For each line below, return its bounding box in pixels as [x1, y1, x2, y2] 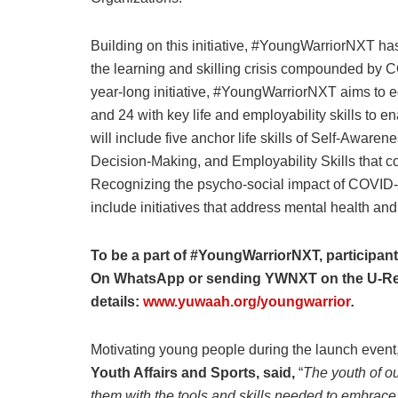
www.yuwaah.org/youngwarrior [143, 293, 351, 309]
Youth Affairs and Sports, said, [91, 364, 298, 380]
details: [91, 293, 143, 309]
